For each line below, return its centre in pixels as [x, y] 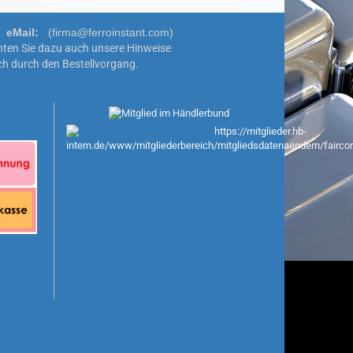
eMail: [22, 32]
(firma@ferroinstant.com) [106, 32]
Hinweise [149, 48]
